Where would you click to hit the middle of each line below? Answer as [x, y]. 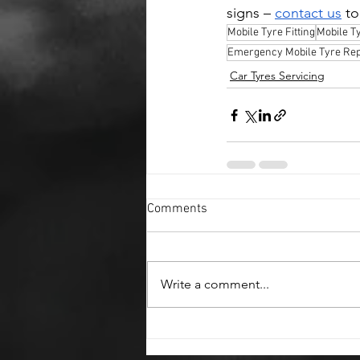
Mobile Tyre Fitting [271, 33]
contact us [308, 13]
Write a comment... [215, 284]
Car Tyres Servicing [277, 76]
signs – [251, 13]
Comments [177, 209]
